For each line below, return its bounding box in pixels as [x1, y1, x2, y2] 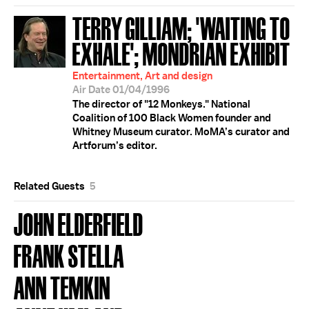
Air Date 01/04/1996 [72, 83, 170, 97]
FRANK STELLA [14, 239, 124, 271]
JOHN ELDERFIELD [14, 207, 143, 239]
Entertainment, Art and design [72, 69, 212, 83]
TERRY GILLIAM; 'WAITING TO [72, 11, 290, 43]
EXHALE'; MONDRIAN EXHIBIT [72, 37, 290, 69]
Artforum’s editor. [72, 139, 157, 152]
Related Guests [14, 179, 87, 193]
